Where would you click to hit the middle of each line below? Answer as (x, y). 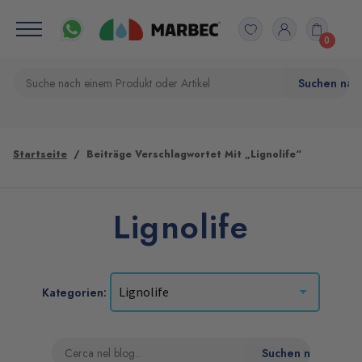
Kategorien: (76, 293)
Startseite (40, 154)
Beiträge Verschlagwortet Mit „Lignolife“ (194, 154)
